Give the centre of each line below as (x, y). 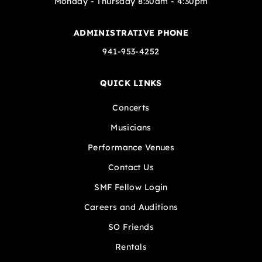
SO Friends (131, 227)
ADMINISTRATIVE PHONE (131, 33)
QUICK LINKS (131, 83)
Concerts (131, 108)
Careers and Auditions (131, 207)
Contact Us (131, 167)
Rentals (131, 247)
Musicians (131, 127)
